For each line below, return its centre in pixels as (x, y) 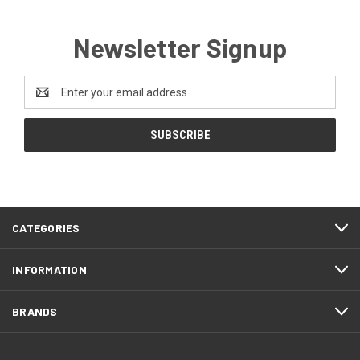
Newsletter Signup (180, 48)
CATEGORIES (46, 228)
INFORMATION (49, 270)
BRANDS (35, 312)
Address (45, 101)
